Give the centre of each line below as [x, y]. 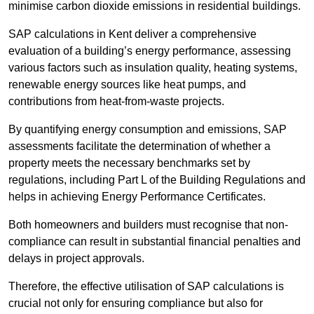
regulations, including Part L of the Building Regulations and [157, 180]
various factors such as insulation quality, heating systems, [153, 68]
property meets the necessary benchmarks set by [129, 163]
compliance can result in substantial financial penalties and [155, 242]
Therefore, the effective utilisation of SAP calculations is [146, 287]
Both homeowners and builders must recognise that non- [148, 225]
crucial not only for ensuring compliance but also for [136, 303]
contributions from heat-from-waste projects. [116, 102]
